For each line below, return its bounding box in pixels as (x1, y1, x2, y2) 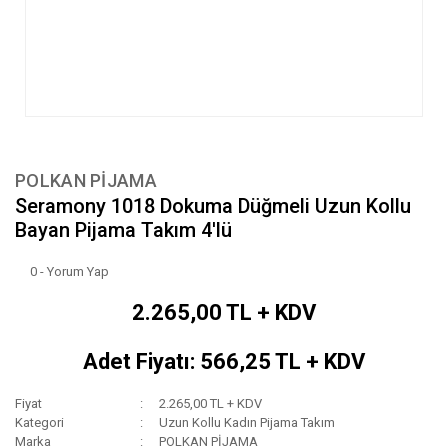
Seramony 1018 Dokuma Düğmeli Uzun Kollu (15, 194, 411, 219)
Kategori (15, 415, 64, 431)
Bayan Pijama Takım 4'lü (15, 218, 232, 243)
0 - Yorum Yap (30, 264, 109, 280)
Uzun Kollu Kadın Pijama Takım (159, 415, 336, 431)
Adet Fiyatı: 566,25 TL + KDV (83, 349, 365, 375)
